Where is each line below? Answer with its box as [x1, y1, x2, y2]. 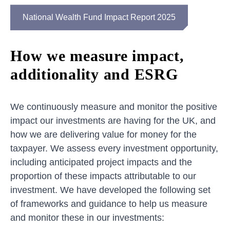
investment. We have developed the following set [10, 185, 210, 196]
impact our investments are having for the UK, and [10, 116, 216, 126]
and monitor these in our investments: [10, 213, 167, 223]
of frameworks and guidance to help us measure [10, 199, 207, 209]
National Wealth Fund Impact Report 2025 [23, 13, 176, 22]
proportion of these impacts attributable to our [10, 171, 196, 182]
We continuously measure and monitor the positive [10, 102, 217, 112]
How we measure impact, [10, 47, 184, 65]
